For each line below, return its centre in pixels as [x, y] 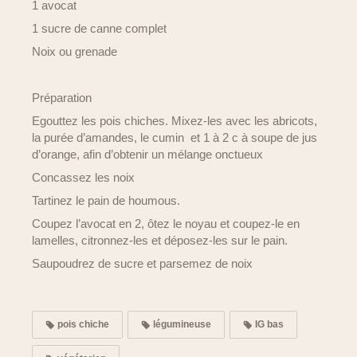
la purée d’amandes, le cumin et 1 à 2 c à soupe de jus [175, 137]
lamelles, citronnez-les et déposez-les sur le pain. [160, 240]
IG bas [268, 324]
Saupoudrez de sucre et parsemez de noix [142, 263]
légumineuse [181, 324]
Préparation [62, 98]
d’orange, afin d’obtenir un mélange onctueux [147, 154]
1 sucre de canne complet [99, 28]
